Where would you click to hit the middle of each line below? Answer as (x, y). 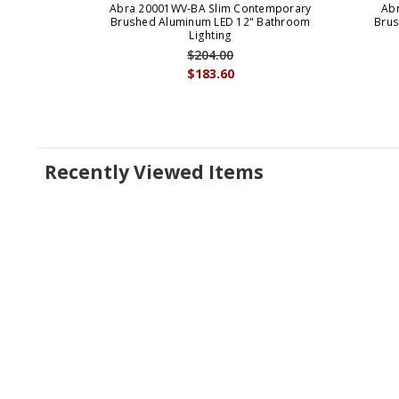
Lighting (211, 35)
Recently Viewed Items (154, 171)
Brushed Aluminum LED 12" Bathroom (211, 21)
